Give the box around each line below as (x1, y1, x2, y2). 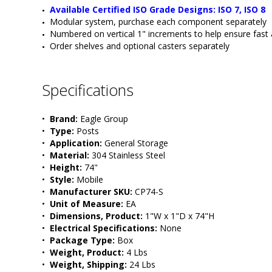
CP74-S (132, 185, 163, 197)
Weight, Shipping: (50, 258, 127, 270)
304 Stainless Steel (89, 149, 165, 161)
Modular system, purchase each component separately (50, 15, 267, 27)
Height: (50, 161, 82, 173)
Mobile (74, 173, 103, 185)
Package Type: (50, 234, 115, 246)
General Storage (102, 137, 168, 149)
